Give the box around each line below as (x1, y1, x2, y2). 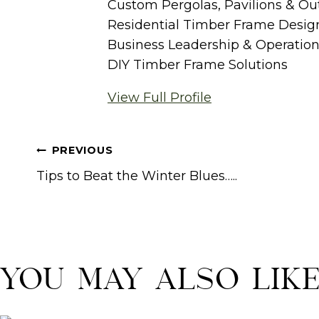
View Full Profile (108, 90, 211, 106)
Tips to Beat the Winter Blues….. (36, 168, 237, 184)
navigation (36, 161, 104, 177)
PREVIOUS (51, 144, 113, 157)
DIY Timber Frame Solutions (108, 57, 288, 73)
